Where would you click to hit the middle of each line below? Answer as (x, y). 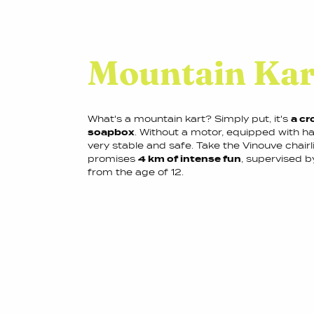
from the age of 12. (135, 172)
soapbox (111, 132)
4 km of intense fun (189, 159)
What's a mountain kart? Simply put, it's (189, 119)
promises (112, 159)
